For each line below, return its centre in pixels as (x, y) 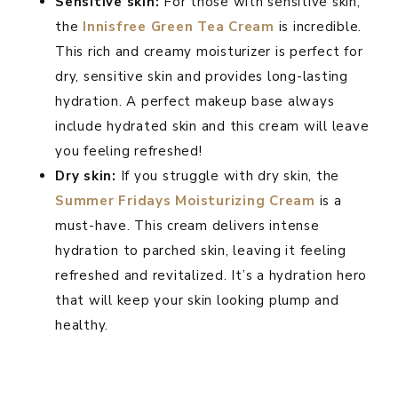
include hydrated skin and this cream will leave (212, 127)
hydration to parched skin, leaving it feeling (201, 251)
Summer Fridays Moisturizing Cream (185, 201)
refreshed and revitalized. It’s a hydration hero (211, 276)
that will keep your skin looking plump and (197, 301)
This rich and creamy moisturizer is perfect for (209, 52)
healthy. (82, 326)
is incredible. (318, 27)
